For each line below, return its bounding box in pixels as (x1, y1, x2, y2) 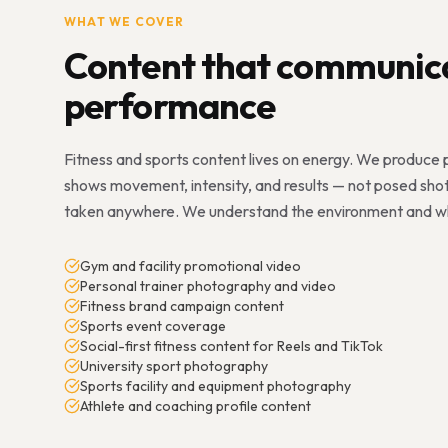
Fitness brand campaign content (80, 297, 284, 315)
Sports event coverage (80, 317, 226, 335)
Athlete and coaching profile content (80, 397, 311, 415)
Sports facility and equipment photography (80, 377, 351, 395)
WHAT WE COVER (64, 14, 185, 29)
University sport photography (80, 357, 268, 375)
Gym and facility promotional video (80, 257, 301, 275)
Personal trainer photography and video (80, 277, 336, 295)
